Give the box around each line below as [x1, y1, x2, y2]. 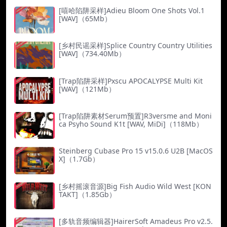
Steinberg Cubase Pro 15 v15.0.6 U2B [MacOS [59, 146, 213, 156]
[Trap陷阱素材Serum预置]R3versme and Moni [59, 110, 212, 121]
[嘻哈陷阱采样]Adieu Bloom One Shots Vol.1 [59, 5, 205, 15]
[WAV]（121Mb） [59, 84, 116, 94]
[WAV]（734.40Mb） [59, 49, 126, 59]
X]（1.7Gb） [59, 154, 99, 164]
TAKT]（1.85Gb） [59, 189, 116, 199]
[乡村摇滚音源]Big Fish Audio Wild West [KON [59, 181, 211, 191]
